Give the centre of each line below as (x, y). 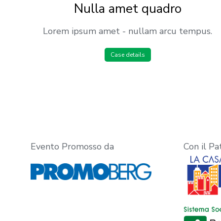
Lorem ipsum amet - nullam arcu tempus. (128, 31)
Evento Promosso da (72, 146)
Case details (128, 55)
